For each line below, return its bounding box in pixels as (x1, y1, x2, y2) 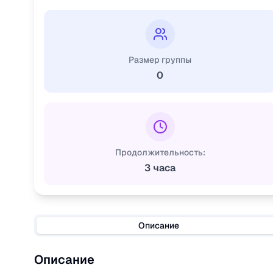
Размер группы (129, 54, 192, 65)
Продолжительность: (115, 147, 205, 158)
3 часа (144, 161, 176, 174)
